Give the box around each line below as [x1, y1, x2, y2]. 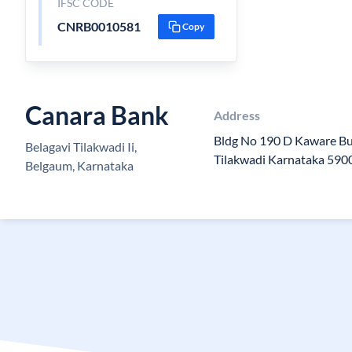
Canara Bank [25, 100, 169, 130]
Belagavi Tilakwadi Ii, [25, 139, 137, 154]
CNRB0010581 [57, 19, 141, 34]
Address [214, 108, 261, 123]
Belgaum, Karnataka [25, 158, 134, 173]
